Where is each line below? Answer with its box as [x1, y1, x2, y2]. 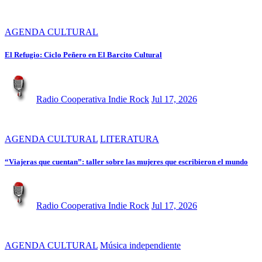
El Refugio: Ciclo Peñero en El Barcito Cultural [5, 50, 162, 60]
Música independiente [100, 240, 181, 250]
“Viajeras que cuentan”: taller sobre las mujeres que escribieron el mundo [5, 157, 248, 166]
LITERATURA [100, 133, 159, 144]
